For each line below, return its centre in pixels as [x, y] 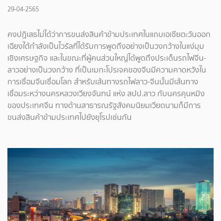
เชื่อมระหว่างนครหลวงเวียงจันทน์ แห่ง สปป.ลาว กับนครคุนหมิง [106, 93]
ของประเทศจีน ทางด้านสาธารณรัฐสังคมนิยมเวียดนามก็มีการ [104, 105]
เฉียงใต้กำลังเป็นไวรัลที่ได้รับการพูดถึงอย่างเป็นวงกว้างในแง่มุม [106, 46]
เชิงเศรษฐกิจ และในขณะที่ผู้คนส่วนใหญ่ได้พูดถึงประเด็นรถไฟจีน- [107, 58]
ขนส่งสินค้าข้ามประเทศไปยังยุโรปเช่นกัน [70, 117]
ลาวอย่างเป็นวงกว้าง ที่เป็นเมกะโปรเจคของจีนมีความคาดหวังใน [107, 70]
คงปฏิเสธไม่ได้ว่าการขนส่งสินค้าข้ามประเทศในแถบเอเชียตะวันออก [109, 34]
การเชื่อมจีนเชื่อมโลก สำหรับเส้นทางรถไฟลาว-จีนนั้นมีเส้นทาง [103, 82]
